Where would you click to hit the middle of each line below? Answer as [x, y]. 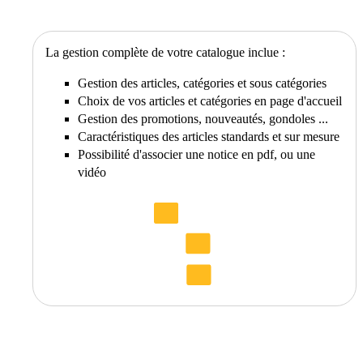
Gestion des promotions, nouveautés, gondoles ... [203, 118]
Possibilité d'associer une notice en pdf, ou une [197, 154]
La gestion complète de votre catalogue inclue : [166, 52]
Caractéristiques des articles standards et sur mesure [209, 136]
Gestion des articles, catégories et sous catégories [203, 83]
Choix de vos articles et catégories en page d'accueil [210, 100]
